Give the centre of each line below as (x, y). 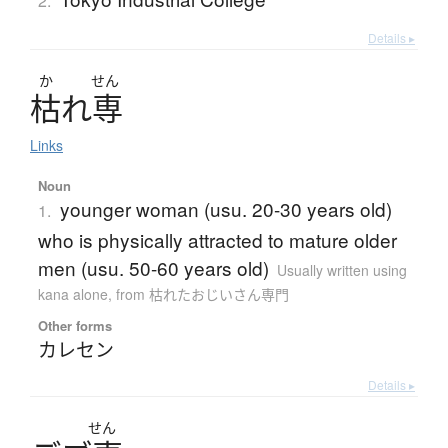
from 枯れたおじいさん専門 (202, 294)
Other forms (74, 326)
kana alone (72, 294)
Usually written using (341, 270)
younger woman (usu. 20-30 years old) (225, 209)
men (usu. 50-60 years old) (153, 268)
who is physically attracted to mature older (217, 240)
